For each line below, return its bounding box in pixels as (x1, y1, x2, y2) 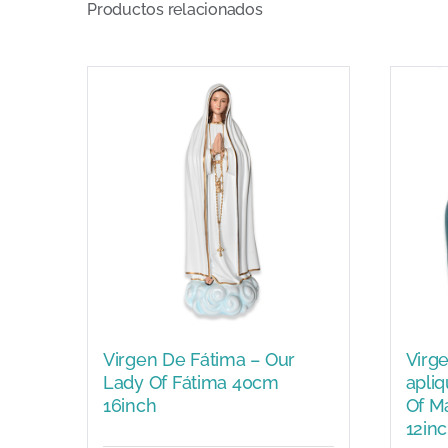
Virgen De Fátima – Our (103, 348, 296, 370)
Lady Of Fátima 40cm (103, 371, 279, 393)
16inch (103, 394, 157, 416)
